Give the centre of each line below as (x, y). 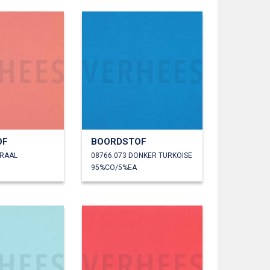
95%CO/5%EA (114, 167)
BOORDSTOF (119, 141)
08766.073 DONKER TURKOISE (142, 155)
